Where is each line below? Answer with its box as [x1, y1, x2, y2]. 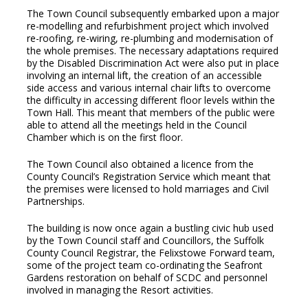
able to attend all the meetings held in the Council [26, 118, 247, 132]
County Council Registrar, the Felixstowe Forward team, [26, 246, 275, 260]
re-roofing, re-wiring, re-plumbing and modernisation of [26, 32, 273, 45]
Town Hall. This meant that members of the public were [26, 106, 275, 120]
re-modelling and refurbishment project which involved [26, 19, 269, 33]
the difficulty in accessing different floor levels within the [26, 93, 275, 107]
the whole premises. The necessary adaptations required [26, 44, 278, 58]
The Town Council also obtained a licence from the [26, 157, 254, 171]
